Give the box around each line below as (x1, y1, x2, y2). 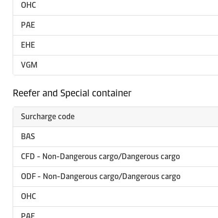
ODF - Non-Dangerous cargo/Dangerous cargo (21, 172, 181, 181)
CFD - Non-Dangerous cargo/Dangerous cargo (21, 152, 180, 161)
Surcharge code (21, 112, 74, 121)
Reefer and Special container (13, 87, 131, 99)
